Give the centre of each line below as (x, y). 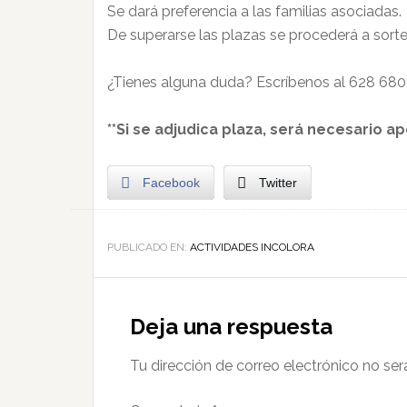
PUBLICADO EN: (149, 247)
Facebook (171, 183)
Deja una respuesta (231, 327)
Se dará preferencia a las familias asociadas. (254, 11)
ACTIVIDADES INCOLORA (252, 247)
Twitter (278, 183)
